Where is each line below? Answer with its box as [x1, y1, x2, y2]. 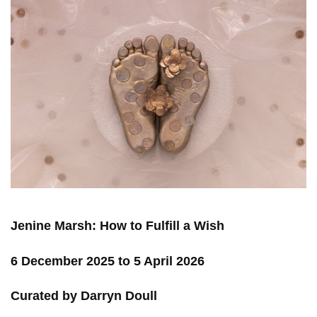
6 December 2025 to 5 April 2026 [11, 253, 204, 268]
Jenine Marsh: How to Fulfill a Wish [11, 219, 224, 234]
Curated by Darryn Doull [11, 289, 157, 304]
